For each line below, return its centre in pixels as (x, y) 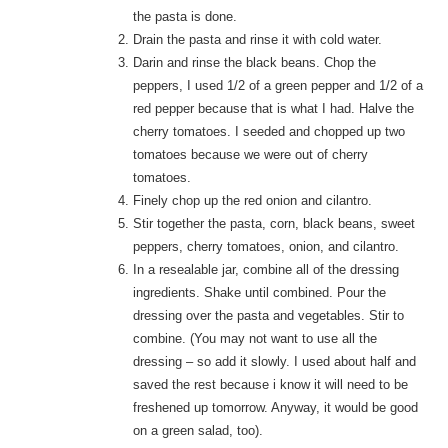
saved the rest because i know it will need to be (271, 385)
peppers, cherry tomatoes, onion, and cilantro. (266, 247)
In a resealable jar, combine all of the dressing (266, 270)
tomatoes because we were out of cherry (251, 155)
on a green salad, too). (198, 431)
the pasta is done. (185, 17)
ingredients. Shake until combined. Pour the (260, 293)
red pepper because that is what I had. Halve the (274, 109)
